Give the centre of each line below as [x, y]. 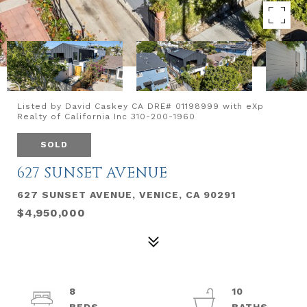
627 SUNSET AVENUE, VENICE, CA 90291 [126, 195]
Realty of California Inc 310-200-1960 [106, 116]
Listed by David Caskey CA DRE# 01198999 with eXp [140, 106]
